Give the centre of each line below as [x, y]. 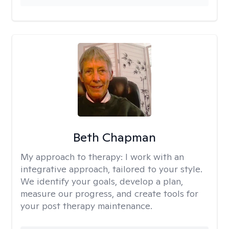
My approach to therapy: [73, 157]
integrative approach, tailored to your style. [111, 169]
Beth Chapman [114, 137]
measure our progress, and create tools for [109, 193]
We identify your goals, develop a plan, [102, 181]
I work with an [155, 157]
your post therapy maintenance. [86, 206]
